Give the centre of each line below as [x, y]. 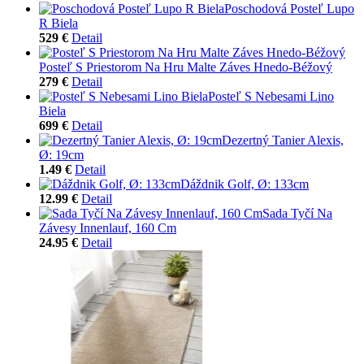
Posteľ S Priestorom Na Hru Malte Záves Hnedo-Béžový [186, 67]
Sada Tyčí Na [297, 213]
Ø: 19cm [61, 154]
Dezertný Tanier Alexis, [283, 140]
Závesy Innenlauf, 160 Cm [108, 227]
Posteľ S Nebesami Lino [271, 96]
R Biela [58, 23]
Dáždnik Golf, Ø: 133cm [245, 184]
